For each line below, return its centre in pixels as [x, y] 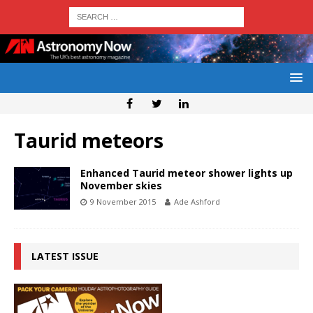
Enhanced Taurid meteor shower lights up [187, 173]
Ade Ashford [197, 202]
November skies [121, 186]
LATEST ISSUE [65, 256]
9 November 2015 [123, 202]
